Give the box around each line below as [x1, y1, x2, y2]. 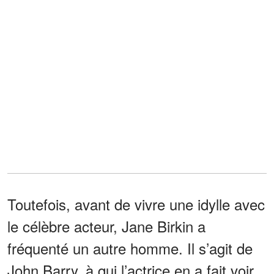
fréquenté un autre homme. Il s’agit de [7, 237, 253, 259]
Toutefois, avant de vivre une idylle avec [7, 193, 265, 215]
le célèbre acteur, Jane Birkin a [7, 215, 206, 237]
